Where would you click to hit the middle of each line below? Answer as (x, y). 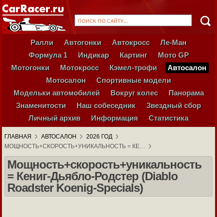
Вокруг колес (134, 93)
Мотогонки (30, 68)
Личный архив (54, 118)
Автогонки (83, 42)
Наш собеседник (106, 105)
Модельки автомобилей (56, 93)
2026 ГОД (99, 137)
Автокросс (131, 42)
